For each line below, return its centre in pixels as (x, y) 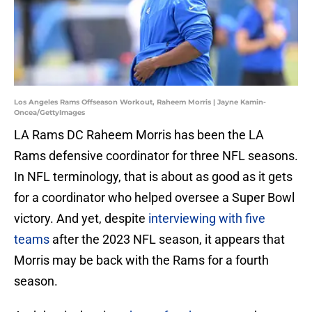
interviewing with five (207, 219)
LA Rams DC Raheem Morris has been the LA (139, 135)
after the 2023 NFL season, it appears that (167, 240)
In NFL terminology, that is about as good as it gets (153, 177)
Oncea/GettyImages (49, 113)
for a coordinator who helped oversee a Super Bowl (154, 198)
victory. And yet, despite (81, 219)
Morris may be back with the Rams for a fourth (141, 260)
